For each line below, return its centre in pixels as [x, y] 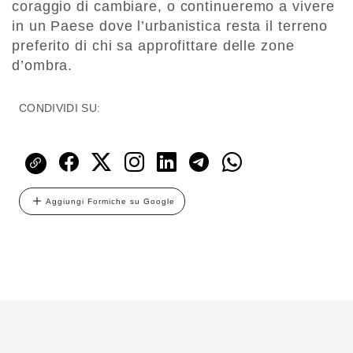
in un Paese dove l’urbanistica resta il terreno [170, 26]
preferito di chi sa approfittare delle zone [153, 46]
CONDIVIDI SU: [60, 108]
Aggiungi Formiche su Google [110, 201]
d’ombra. [43, 66]
